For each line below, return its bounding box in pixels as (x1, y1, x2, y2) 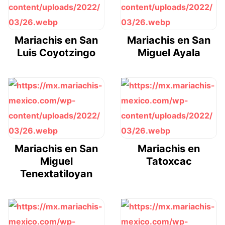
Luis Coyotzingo (17, 46, 95, 59)
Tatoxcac (146, 155, 192, 167)
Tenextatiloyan (20, 167, 92, 180)
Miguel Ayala (137, 46, 200, 59)
